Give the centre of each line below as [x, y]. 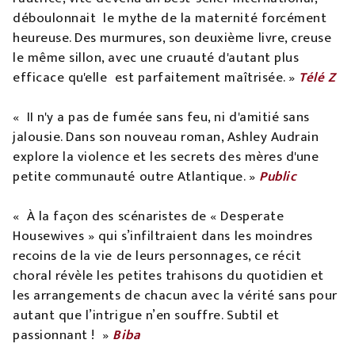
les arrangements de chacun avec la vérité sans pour [175, 296]
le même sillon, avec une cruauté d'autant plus [156, 58]
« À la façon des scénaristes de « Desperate [149, 217]
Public [278, 177]
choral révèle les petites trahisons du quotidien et [168, 276]
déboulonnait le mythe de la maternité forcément [170, 19]
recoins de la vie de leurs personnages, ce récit [157, 256]
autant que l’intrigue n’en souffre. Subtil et [146, 316]
